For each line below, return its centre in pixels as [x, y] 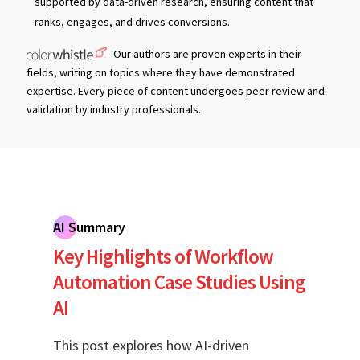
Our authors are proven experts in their [207, 54]
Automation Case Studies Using [179, 282]
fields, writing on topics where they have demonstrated [161, 73]
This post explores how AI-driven [151, 346]
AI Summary [89, 227]
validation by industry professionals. [114, 110]
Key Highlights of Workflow [163, 257]
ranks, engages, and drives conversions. [132, 22]
